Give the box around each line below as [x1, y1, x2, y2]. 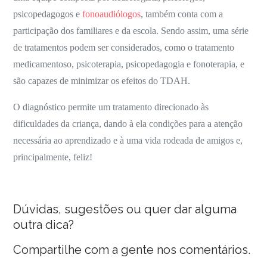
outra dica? [13, 218, 74, 232]
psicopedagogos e [13, 9, 83, 20]
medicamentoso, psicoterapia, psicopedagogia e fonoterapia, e [13, 59, 245, 70]
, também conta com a [141, 9, 223, 20]
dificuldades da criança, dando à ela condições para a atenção [13, 119, 243, 129]
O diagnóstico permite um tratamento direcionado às [13, 102, 209, 113]
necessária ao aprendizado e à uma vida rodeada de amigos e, [13, 135, 243, 146]
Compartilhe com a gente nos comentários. [13, 243, 251, 257]
